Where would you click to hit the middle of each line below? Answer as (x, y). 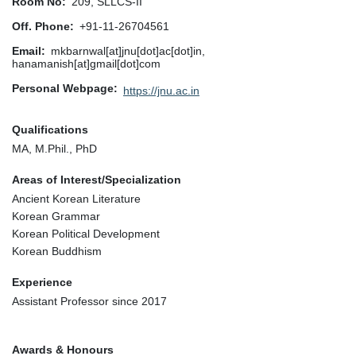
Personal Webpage (63, 88)
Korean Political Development (86, 233)
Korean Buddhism (57, 251)
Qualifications (50, 129)
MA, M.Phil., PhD (54, 148)
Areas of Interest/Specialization (97, 179)
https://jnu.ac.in (161, 90)
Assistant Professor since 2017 (89, 301)
